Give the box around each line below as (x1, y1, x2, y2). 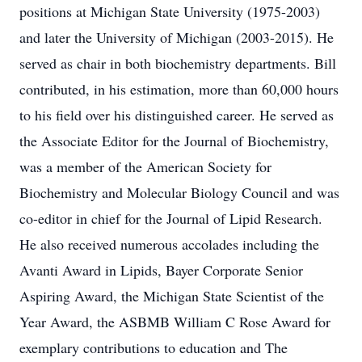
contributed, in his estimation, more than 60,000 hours (19, 79, 339, 99)
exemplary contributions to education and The (19, 338, 288, 357)
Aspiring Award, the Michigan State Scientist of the (19, 286, 324, 305)
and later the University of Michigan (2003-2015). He (19, 27, 334, 47)
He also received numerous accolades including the (19, 234, 319, 254)
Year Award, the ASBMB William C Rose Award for (19, 312, 330, 331)
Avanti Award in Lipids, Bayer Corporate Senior (19, 260, 303, 280)
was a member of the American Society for (19, 157, 271, 176)
